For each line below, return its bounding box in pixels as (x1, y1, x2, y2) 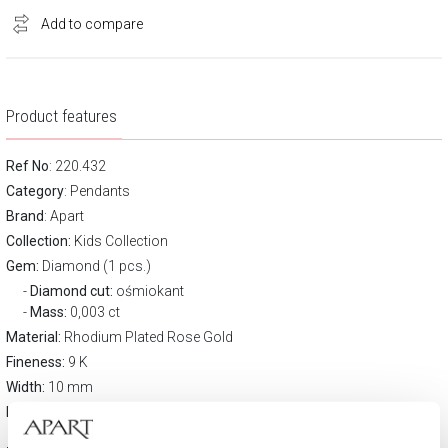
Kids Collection (74, 233, 168, 249)
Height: (6, 404, 50, 420)
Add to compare (41, 16, 143, 32)
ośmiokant (113, 283, 185, 299)
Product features (6, 106, 117, 126)
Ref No (6, 158, 49, 174)
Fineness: (6, 354, 65, 370)
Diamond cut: (30, 283, 114, 299)
